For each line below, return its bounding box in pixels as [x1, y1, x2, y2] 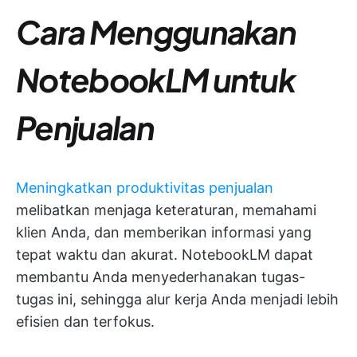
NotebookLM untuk [16, 58, 296, 100]
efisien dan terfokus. [16, 312, 155, 330]
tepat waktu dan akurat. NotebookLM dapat [16, 245, 313, 263]
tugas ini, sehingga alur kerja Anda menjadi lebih [16, 290, 339, 308]
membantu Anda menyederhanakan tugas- [16, 268, 305, 285]
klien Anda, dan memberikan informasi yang [16, 223, 312, 241]
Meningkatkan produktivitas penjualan [16, 178, 273, 196]
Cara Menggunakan [16, 10, 296, 52]
